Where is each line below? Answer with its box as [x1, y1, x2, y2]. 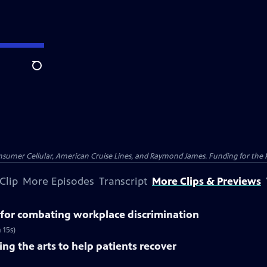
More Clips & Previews [152, 175, 261, 188]
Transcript [99, 175, 147, 188]
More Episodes [23, 175, 94, 188]
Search [32, 66, 61, 78]
